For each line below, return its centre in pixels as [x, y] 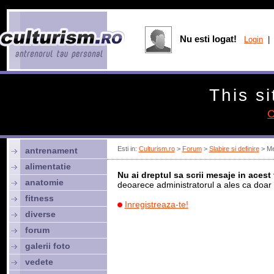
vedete [39, 262]
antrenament [51, 150]
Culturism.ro [157, 149]
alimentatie [48, 166]
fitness [39, 198]
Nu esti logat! [208, 39]
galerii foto [47, 246]
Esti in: [128, 149]
